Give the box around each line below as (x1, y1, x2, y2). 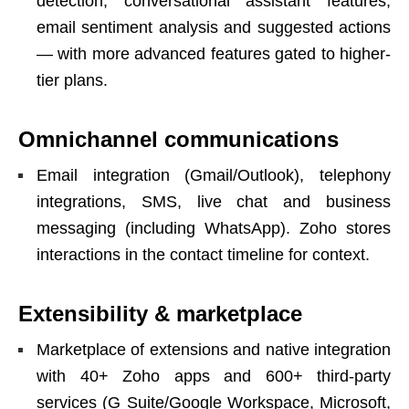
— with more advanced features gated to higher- (37, 44, 391, 63)
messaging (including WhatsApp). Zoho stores (37, 218, 391, 237)
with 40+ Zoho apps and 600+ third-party (37, 366, 391, 385)
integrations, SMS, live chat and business (37, 192, 391, 211)
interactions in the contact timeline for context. (37, 245, 370, 264)
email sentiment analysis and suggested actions (37, 17, 391, 37)
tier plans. (37, 70, 108, 89)
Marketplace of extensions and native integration (37, 340, 391, 359)
